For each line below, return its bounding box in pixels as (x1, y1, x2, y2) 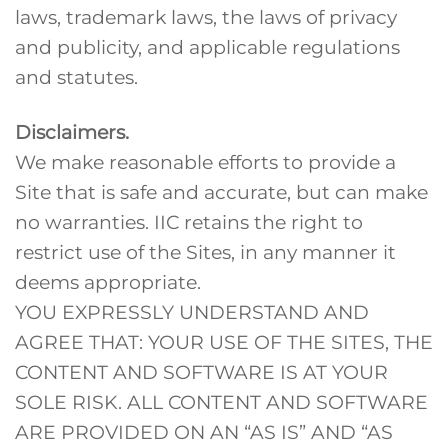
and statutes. (15, 64, 138, 89)
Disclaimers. (15, 119, 129, 144)
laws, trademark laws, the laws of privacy (15, 4, 397, 29)
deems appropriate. (15, 269, 201, 294)
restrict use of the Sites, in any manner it (15, 239, 396, 264)
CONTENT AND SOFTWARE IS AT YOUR (15, 359, 388, 384)
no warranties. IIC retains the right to (15, 209, 363, 234)
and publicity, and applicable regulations (15, 34, 400, 59)
